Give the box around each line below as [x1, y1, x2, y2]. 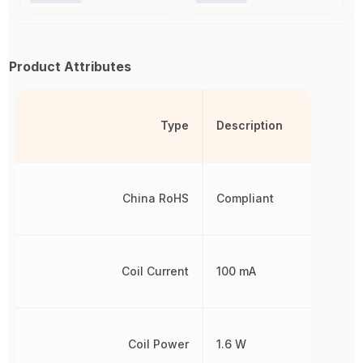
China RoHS [122, 190, 190, 205]
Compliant [216, 190, 275, 205]
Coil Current [122, 263, 190, 278]
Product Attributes [9, 58, 132, 75]
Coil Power [128, 336, 190, 351]
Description [216, 117, 284, 132]
